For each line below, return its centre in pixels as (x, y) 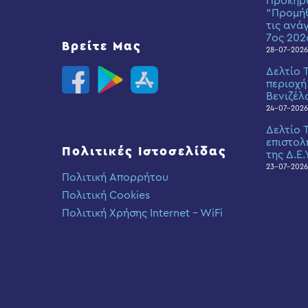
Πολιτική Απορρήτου (115, 177)
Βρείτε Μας (102, 46)
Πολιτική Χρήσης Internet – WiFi (142, 213)
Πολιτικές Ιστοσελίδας (144, 151)
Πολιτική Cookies (106, 195)
